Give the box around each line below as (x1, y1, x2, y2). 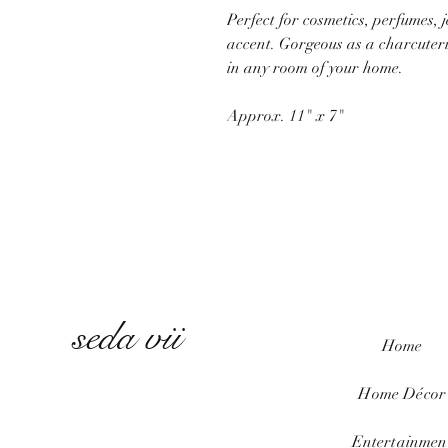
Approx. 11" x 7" (227, 106, 344, 126)
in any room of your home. (227, 58, 403, 78)
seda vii (73, 313, 182, 361)
